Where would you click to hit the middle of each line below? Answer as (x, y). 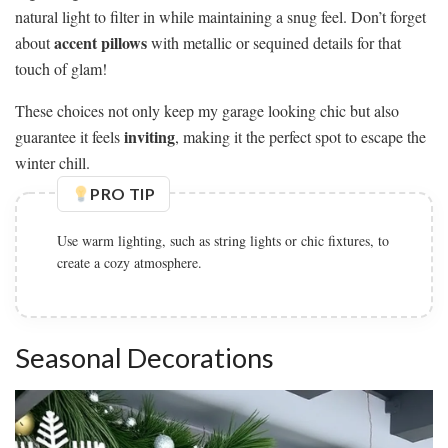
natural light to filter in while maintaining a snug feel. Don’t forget (220, 16)
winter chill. (52, 162)
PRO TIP (123, 193)
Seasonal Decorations (144, 358)
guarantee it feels (69, 136)
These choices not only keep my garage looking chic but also (207, 110)
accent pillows (100, 42)
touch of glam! (61, 68)
